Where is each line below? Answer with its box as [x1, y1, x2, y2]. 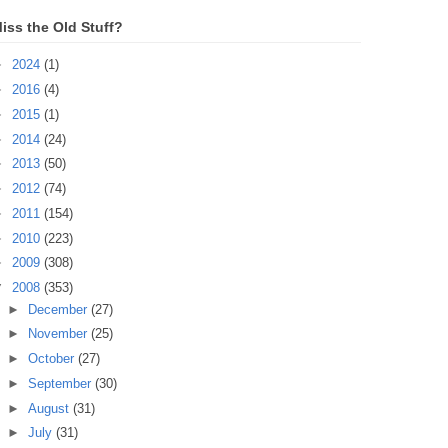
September [27, 375, 95, 391]
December [27, 301, 91, 317]
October [27, 351, 78, 367]
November [27, 326, 91, 342]
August [27, 400, 73, 416]
